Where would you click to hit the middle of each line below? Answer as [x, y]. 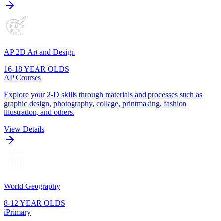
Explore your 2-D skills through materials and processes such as [103, 94]
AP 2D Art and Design [39, 52]
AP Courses [22, 77]
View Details [24, 129]
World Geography [32, 186]
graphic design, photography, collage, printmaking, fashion [95, 103]
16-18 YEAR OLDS [37, 69]
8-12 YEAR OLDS [35, 203]
